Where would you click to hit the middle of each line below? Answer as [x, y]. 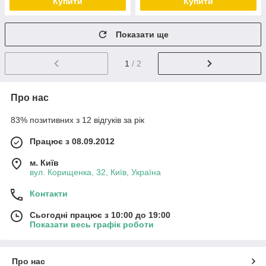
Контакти [49, 193]
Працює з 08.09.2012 [72, 141]
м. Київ [44, 162]
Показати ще [142, 34]
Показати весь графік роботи [92, 224]
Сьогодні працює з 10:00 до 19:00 [100, 215]
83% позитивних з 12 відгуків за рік [77, 120]
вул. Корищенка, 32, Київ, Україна [95, 172]
